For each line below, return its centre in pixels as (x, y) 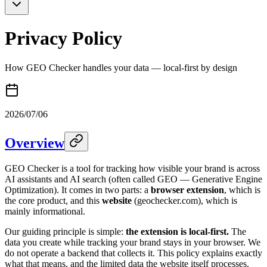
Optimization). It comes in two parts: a (78, 190)
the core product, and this (53, 200)
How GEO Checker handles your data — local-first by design (121, 67)
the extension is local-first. (177, 231)
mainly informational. (45, 211)
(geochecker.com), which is (184, 200)
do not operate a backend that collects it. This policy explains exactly (133, 253)
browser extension (187, 190)
